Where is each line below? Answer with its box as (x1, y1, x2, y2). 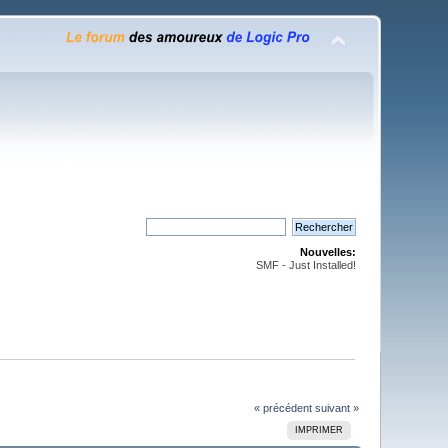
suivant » (314, 401, 359, 414)
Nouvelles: (299, 246, 356, 258)
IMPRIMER (295, 424, 344, 435)
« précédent (253, 401, 312, 414)
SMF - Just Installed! (255, 259, 356, 271)
